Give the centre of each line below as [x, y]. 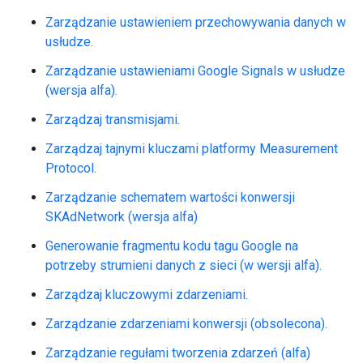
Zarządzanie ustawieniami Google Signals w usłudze [195, 71]
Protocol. [71, 168]
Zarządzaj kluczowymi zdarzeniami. [147, 295]
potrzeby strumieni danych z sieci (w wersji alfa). [184, 265]
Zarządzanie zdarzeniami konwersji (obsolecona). [186, 324]
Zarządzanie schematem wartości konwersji [170, 197]
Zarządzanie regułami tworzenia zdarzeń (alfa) [178, 353]
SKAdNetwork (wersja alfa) [122, 217]
